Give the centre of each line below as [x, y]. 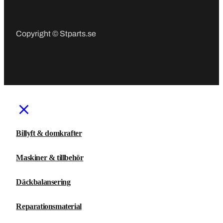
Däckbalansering [43, 182]
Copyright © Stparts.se [56, 34]
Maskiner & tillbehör [50, 157]
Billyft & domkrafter [49, 133]
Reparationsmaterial [49, 206]
